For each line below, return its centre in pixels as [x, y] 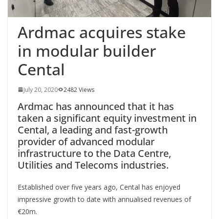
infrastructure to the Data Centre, [94, 153]
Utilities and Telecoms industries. [93, 165]
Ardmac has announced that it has [96, 106]
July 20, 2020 [41, 89]
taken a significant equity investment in [107, 118]
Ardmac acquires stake [102, 32]
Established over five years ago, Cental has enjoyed [99, 187]
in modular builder [87, 50]
